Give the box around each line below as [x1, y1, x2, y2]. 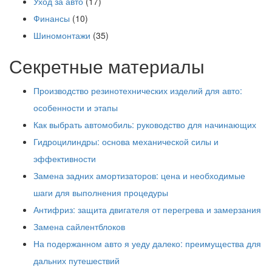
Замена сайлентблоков [33, 220, 125, 233]
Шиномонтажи [33, 29, 90, 41]
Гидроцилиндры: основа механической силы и [33, 135, 219, 148]
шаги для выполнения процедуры [33, 186, 168, 199]
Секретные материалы [9, 52, 205, 79]
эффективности [33, 152, 96, 165]
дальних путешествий [33, 254, 120, 267]
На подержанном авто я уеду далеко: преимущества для [33, 237, 261, 250]
